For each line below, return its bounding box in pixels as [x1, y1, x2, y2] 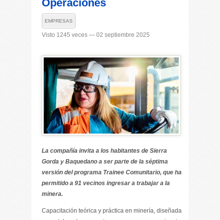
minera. [42, 191, 63, 197]
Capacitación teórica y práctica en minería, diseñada [42, 207, 182, 214]
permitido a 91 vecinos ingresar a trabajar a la [42, 180, 170, 187]
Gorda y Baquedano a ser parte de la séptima [42, 158, 168, 165]
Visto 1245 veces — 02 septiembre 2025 [42, 31, 150, 38]
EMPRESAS [45, 18, 73, 24]
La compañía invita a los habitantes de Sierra [42, 147, 167, 154]
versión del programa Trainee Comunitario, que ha [42, 169, 182, 176]
